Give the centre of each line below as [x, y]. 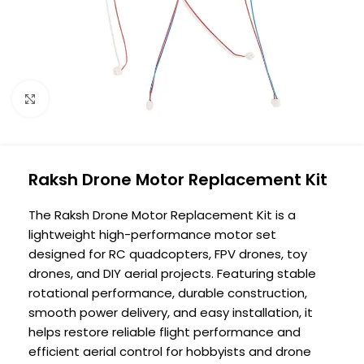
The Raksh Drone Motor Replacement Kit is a [162, 215]
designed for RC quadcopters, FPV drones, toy [168, 254]
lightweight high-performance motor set [152, 234]
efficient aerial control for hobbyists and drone [170, 351]
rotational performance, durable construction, [168, 293]
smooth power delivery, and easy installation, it [171, 312]
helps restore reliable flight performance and [165, 332]
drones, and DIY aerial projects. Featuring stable [172, 273]
